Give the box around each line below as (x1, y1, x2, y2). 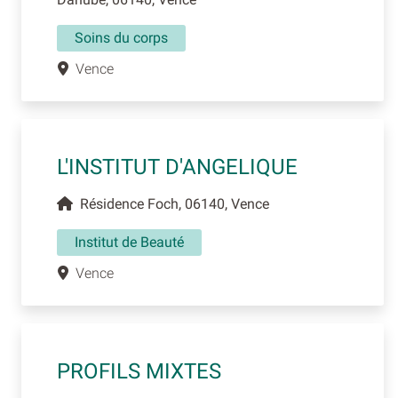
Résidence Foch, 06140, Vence (73, 195, 269, 213)
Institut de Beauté (75, 234, 184, 251)
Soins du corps (75, 29, 168, 47)
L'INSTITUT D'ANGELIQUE (57, 155, 298, 180)
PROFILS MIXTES (57, 359, 221, 385)
